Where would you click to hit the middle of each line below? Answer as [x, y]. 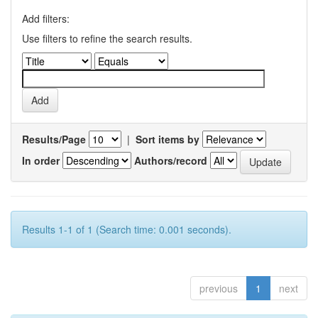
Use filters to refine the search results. [107, 38]
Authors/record [171, 160]
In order [41, 160]
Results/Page [54, 139]
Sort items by [168, 139]
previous [219, 288]
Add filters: [46, 18]
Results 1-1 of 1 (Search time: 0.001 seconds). [127, 229]
